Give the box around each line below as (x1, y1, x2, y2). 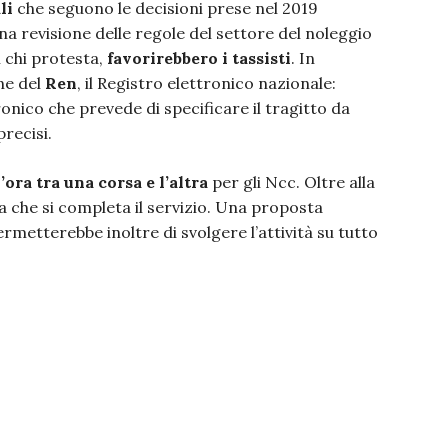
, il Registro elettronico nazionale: (77, 73, 336, 93)
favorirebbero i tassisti (107, 48, 291, 68)
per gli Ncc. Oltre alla (208, 172, 375, 192)
